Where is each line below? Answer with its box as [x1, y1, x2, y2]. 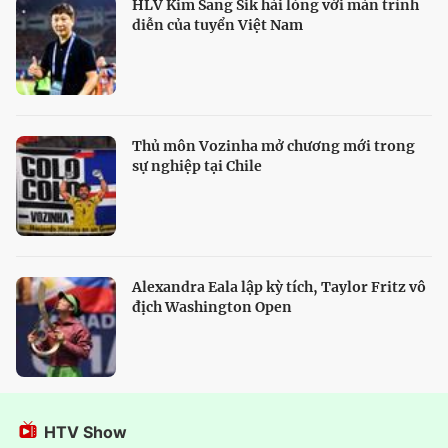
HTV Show [40, 422, 127, 443]
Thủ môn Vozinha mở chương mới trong [132, 137, 415, 156]
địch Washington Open [132, 298, 292, 317]
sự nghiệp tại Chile [132, 157, 262, 176]
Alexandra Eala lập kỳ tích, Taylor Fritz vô [132, 278, 426, 297]
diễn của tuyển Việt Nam [132, 16, 303, 35]
